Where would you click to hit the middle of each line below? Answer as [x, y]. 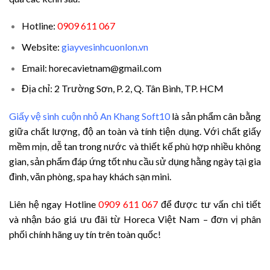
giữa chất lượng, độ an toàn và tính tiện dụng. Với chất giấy [135, 131]
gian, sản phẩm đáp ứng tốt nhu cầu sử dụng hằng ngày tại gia [135, 161]
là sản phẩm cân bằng [216, 116]
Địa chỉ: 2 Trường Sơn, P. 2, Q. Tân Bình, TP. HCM [122, 89]
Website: [41, 47]
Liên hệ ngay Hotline [54, 204]
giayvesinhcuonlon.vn [105, 47]
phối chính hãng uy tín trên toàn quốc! [85, 234]
